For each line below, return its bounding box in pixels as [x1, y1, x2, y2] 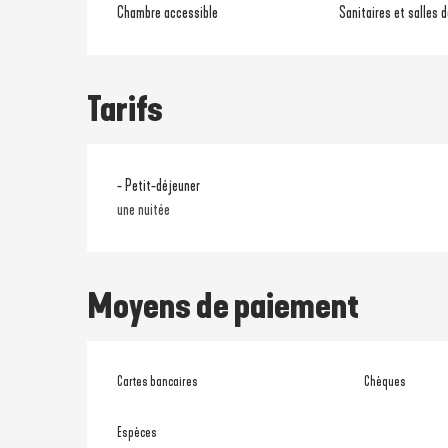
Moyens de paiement [87, 284, 360, 327]
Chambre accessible [117, 2, 219, 22]
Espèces [117, 423, 158, 441]
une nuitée [117, 199, 171, 219]
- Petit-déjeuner [117, 175, 201, 195]
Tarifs [87, 87, 164, 130]
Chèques [363, 372, 406, 390]
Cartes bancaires [117, 372, 199, 390]
